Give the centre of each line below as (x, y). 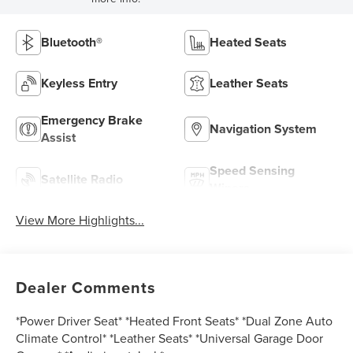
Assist (59, 138)
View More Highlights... (80, 220)
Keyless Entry (80, 84)
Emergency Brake (92, 121)
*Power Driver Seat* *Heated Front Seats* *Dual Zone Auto (175, 321)
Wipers (230, 188)
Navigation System (263, 129)
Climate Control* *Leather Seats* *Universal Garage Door (170, 338)
